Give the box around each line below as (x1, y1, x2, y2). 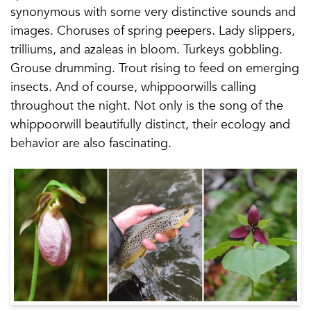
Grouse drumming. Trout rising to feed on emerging (10, 59, 299, 76)
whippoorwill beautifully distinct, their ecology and (10, 115, 290, 133)
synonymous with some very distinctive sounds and (10, 3, 296, 20)
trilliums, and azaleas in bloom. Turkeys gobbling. (10, 40, 283, 58)
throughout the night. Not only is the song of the (10, 96, 283, 114)
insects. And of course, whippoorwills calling (10, 78, 256, 95)
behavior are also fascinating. (10, 134, 171, 151)
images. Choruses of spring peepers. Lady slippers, (10, 22, 295, 39)
